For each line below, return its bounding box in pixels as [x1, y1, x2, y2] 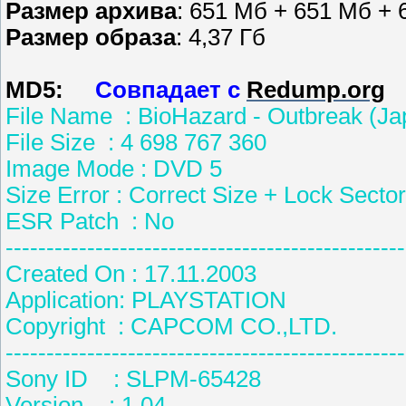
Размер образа [5, 24, 176, 51]
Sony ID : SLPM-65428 [5, 366, 261, 392]
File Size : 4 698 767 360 [5, 130, 266, 156]
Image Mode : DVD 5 [5, 156, 222, 182]
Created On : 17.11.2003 [5, 261, 256, 287]
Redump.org [246, 77, 385, 103]
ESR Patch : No [5, 208, 174, 235]
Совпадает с [95, 77, 240, 103]
